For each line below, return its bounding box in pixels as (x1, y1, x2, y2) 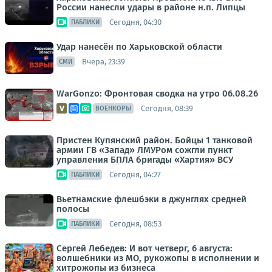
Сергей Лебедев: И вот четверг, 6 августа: (56, 243, 233, 254)
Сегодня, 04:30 (109, 17, 161, 27)
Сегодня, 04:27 (109, 169, 161, 179)
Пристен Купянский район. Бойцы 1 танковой (56, 135, 253, 146)
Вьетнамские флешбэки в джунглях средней (56, 194, 246, 205)
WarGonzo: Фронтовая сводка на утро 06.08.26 (56, 88, 258, 99)
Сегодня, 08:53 (109, 219, 161, 228)
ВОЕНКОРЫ (95, 104, 131, 112)
